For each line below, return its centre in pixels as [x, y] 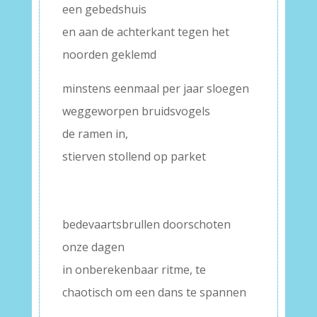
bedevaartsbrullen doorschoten [146, 225]
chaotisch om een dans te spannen [154, 293]
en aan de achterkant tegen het [145, 32]
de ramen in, [95, 134]
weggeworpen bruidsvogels [136, 111]
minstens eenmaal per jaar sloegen [155, 89]
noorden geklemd [109, 55]
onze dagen [93, 247]
